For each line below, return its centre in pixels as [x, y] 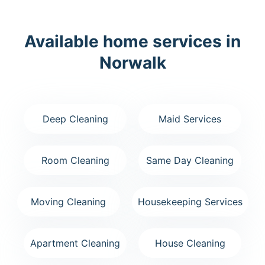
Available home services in [132, 41]
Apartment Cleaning [75, 243]
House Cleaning [190, 243]
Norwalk [132, 62]
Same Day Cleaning [190, 160]
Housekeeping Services [190, 201]
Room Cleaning [75, 160]
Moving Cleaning [68, 201]
